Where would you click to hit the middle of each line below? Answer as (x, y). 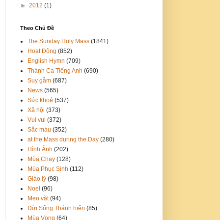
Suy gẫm (39, 80)
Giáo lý (37, 179)
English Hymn (46, 61)
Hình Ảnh (40, 149)
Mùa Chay (41, 159)
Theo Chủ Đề (37, 28)
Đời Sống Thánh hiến (56, 208)
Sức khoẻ (40, 100)
